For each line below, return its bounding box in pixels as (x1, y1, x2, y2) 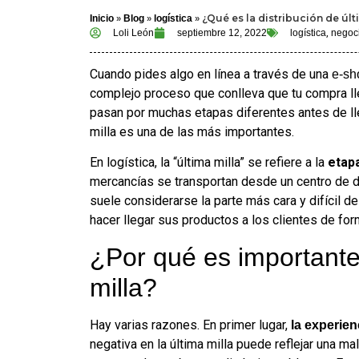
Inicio (90, 13, 114, 24)
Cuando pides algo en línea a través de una (90, 67, 332, 82)
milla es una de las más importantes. (90, 124, 294, 139)
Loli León (113, 27, 154, 38)
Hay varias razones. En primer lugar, (90, 317, 288, 333)
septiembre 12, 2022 (177, 27, 267, 38)
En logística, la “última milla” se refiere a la (90, 155, 328, 171)
